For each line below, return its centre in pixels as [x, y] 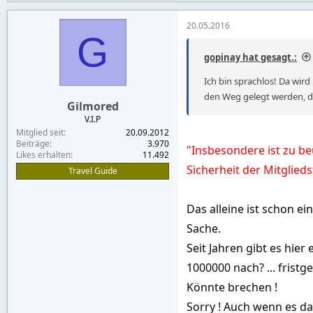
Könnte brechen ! [232, 287]
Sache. [204, 228]
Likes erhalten [43, 154]
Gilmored [93, 106]
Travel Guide [93, 170]
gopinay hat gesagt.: [250, 57]
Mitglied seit [40, 132]
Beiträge [33, 143]
